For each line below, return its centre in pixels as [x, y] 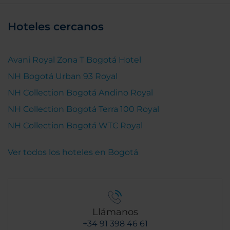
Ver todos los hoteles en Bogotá [73, 152]
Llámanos [115, 212]
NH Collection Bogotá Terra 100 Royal [83, 109]
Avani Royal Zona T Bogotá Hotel [74, 60]
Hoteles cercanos [56, 26]
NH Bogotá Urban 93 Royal [63, 76]
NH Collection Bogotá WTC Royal [75, 126]
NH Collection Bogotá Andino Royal [80, 93]
